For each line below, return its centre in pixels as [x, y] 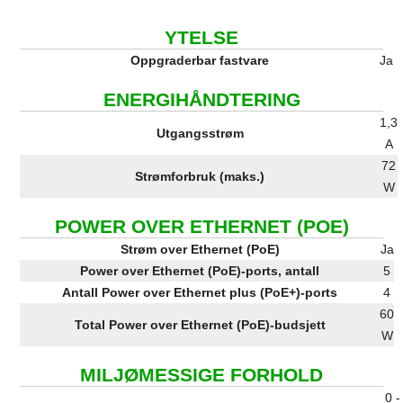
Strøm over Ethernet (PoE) [200, 250]
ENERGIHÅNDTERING [201, 100]
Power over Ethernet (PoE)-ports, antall [200, 271]
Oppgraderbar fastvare [200, 61]
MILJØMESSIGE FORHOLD [201, 375]
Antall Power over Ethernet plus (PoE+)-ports [200, 293]
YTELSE [201, 38]
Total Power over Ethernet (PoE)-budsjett [200, 325]
